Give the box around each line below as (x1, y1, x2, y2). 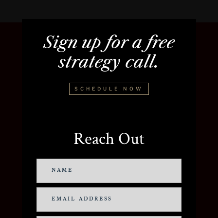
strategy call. (58, 51, 160, 72)
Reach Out (73, 127, 145, 150)
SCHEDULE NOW (74, 85, 144, 91)
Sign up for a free (43, 32, 175, 53)
